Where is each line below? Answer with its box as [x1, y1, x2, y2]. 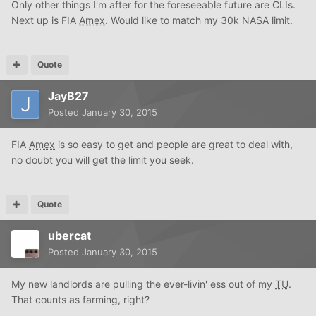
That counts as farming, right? [11, 293, 150, 305]
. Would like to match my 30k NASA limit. [105, 13, 293, 26]
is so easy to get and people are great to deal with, [55, 138, 293, 150]
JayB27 [48, 88, 89, 103]
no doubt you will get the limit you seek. [11, 153, 194, 166]
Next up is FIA [11, 13, 79, 26]
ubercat [48, 228, 91, 243]
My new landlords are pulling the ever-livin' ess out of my [11, 277, 275, 290]
